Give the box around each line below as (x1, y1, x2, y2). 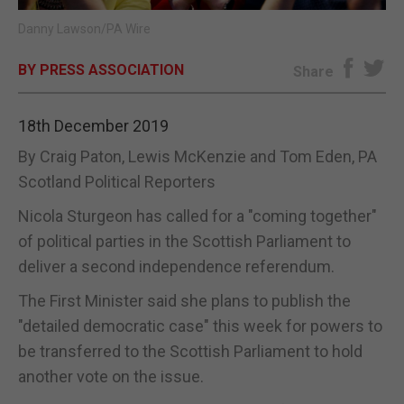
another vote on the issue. (18, 366, 204, 386)
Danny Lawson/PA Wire (18, 21, 151, 36)
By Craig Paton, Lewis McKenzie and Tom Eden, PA (18, 146, 377, 166)
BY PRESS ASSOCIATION (18, 60, 184, 78)
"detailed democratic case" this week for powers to (18, 316, 382, 335)
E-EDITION (167, 23, 237, 42)
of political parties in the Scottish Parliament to (18, 231, 351, 251)
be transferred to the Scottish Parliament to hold (18, 341, 363, 361)
